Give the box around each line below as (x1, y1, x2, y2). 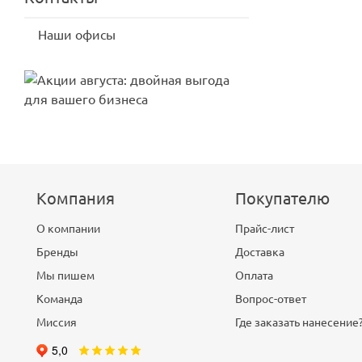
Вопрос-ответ (234, 293, 306, 305)
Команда (36, 293, 82, 305)
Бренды (36, 246, 78, 259)
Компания (36, 189, 115, 208)
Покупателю (234, 189, 330, 208)
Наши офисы (38, 27, 116, 42)
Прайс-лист (234, 222, 294, 235)
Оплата (234, 269, 273, 282)
